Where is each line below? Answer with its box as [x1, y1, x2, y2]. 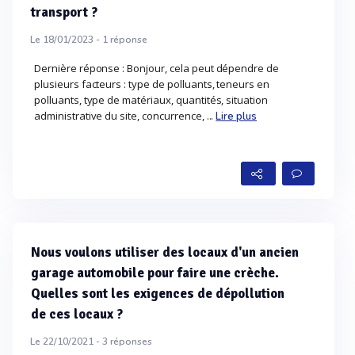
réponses [108, 335, 152, 348]
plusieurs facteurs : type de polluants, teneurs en [34, 77, 270, 91]
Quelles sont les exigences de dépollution [31, 285, 284, 302]
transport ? [31, 4, 97, 21]
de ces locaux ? [31, 306, 123, 323]
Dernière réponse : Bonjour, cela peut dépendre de [34, 61, 280, 75]
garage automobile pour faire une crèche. [31, 265, 279, 281]
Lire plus [216, 109, 258, 124]
